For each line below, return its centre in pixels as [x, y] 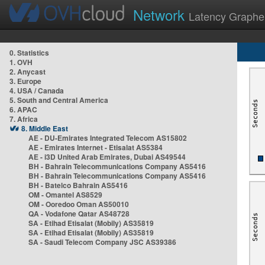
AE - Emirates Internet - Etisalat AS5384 [96, 147]
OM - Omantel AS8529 [65, 195]
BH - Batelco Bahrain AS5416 [78, 185]
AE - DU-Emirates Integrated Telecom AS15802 [108, 138]
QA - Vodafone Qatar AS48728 [79, 214]
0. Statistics [29, 53]
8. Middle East [45, 128]
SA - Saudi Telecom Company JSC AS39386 [102, 242]
